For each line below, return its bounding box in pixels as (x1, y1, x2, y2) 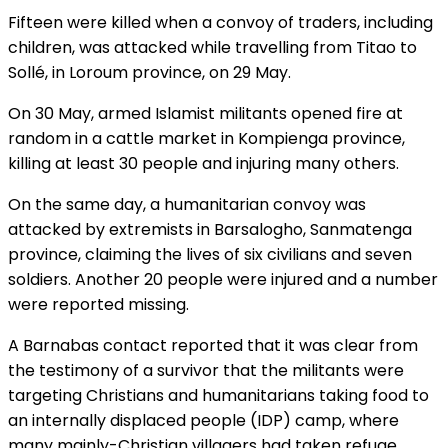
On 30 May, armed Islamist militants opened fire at (8, 102, 403, 126)
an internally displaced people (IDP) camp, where (8, 409, 399, 433)
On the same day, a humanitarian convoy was (8, 193, 366, 217)
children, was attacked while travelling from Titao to (8, 36, 417, 60)
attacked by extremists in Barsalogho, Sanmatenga (8, 218, 412, 242)
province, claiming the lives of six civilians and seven (8, 243, 412, 267)
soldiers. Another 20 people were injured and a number (8, 268, 438, 292)
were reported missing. (8, 293, 189, 317)
